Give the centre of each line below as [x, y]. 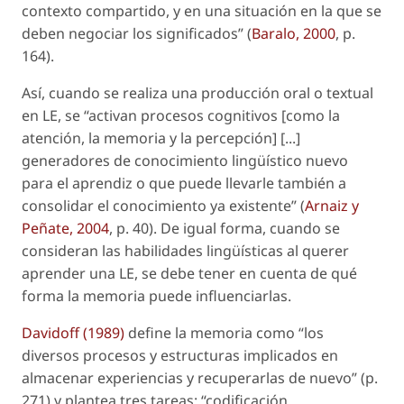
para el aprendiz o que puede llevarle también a [184, 183]
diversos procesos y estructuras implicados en [180, 355]
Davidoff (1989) [73, 332]
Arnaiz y [332, 205]
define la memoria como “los [224, 332]
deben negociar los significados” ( [137, 33]
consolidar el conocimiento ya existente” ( [163, 205]
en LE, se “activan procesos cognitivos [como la [181, 115]
